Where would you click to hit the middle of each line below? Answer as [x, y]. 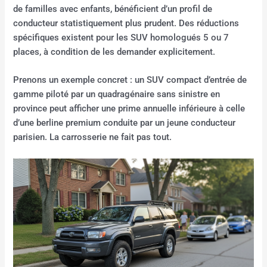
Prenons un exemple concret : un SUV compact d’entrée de [130, 80]
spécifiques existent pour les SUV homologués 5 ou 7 [121, 38]
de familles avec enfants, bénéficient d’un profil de [113, 9]
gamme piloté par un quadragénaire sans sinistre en [117, 94]
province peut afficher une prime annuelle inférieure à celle [129, 109]
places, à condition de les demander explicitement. [114, 52]
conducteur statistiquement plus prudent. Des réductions [126, 24]
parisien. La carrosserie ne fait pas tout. [93, 137]
